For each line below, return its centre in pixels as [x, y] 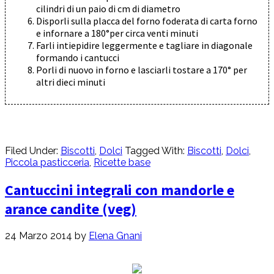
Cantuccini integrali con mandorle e [120, 190]
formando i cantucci [78, 57]
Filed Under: [33, 150]
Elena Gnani [115, 236]
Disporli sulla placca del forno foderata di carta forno [147, 20]
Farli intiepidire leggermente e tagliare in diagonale [144, 45]
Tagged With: [156, 150]
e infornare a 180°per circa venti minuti [117, 33]
